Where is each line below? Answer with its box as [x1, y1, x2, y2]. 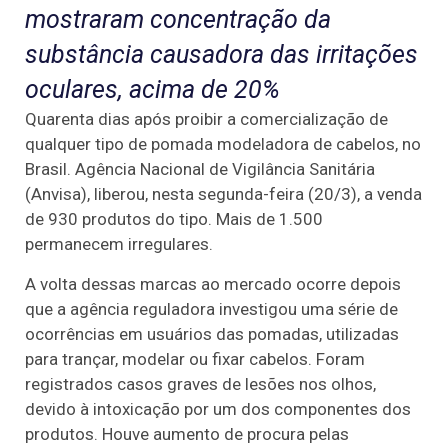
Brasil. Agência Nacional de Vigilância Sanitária [25, 159, 375, 180]
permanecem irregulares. [25, 234, 213, 255]
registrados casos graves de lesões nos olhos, [25, 373, 376, 394]
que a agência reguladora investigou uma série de [25, 298, 398, 319]
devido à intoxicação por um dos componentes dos [25, 398, 411, 419]
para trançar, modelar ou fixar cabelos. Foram [25, 348, 365, 369]
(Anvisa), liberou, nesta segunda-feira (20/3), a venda [25, 184, 422, 205]
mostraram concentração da [25, 5, 331, 35]
